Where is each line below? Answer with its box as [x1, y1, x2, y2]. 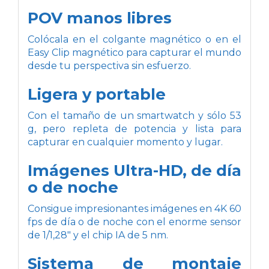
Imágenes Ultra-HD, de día [28, 160, 241, 180]
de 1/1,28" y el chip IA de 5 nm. [28, 229, 168, 241]
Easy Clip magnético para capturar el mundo [28, 46, 241, 58]
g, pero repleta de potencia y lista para [28, 122, 241, 134]
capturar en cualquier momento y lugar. [28, 136, 223, 148]
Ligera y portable [28, 84, 166, 103]
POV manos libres [28, 8, 172, 27]
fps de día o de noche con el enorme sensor [28, 216, 241, 228]
